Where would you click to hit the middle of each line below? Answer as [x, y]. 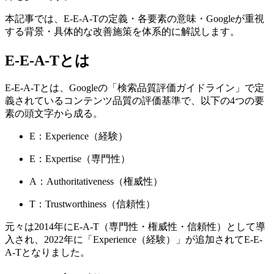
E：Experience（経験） [79, 136]
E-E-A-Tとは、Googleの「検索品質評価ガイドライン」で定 [135, 88]
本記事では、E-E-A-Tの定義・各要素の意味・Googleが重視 [135, 18]
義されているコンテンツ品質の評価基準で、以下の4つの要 [135, 101]
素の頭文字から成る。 [54, 114]
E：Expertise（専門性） [80, 159]
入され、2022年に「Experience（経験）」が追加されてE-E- [134, 240]
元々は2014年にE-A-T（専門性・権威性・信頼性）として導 [135, 227]
